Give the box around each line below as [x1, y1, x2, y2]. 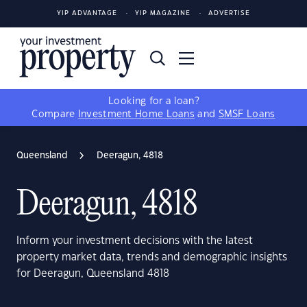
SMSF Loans [218, 110, 275, 119]
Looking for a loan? [108, 97, 199, 106]
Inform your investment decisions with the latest [16, 236, 253, 246]
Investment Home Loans [77, 110, 195, 119]
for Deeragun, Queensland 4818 [16, 269, 169, 279]
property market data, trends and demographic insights [16, 252, 287, 262]
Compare [32, 110, 78, 119]
